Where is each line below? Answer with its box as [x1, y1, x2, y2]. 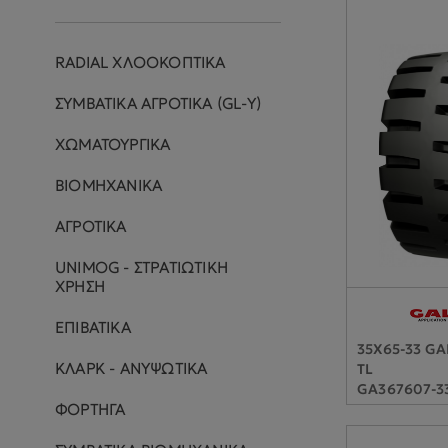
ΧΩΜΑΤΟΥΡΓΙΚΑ [55, 135, 171, 154]
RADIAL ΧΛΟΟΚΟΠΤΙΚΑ [55, 53, 226, 72]
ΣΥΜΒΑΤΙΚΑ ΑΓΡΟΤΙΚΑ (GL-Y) [55, 94, 261, 113]
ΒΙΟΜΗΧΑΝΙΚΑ [55, 176, 163, 195]
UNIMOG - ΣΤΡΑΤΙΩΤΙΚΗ [55, 258, 228, 277]
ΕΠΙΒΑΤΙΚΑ [55, 318, 131, 337]
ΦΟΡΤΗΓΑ [55, 400, 126, 419]
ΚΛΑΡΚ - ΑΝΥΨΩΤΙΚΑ [55, 359, 208, 378]
